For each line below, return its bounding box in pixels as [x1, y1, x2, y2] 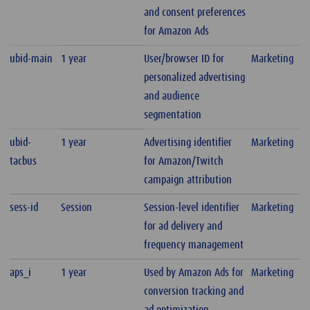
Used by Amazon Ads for [144, 267, 244, 279]
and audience [144, 91, 200, 102]
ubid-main [10, 53, 53, 65]
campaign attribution [144, 174, 232, 186]
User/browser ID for [144, 53, 225, 65]
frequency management [144, 239, 244, 251]
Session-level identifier [144, 202, 240, 214]
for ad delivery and [144, 221, 223, 232]
